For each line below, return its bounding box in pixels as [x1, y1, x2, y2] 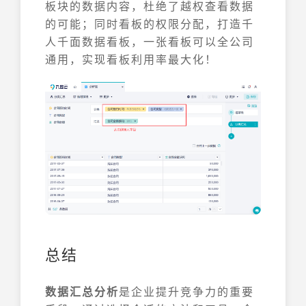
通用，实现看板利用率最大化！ [45, 51, 217, 67]
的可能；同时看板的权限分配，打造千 [45, 16, 254, 31]
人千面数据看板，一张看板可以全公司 [45, 33, 254, 49]
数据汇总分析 [45, 283, 119, 300]
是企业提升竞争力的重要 [119, 283, 254, 300]
